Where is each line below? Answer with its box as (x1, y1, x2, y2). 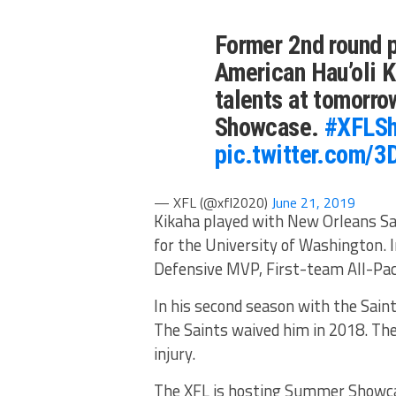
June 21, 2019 (271, 192, 355, 213)
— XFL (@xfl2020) (154, 192, 271, 213)
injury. (154, 341, 195, 366)
